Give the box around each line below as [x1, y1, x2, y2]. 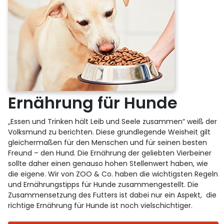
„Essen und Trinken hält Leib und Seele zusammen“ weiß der [8, 116, 217, 126]
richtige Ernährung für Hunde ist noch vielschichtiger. [8, 200, 193, 210]
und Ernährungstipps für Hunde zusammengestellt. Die [8, 179, 199, 189]
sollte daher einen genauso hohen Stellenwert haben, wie [8, 158, 208, 168]
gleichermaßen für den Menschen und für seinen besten [8, 137, 207, 147]
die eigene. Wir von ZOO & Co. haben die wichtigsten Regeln [8, 168, 218, 179]
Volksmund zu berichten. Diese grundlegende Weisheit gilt [8, 126, 211, 137]
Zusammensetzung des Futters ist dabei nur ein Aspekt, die [8, 189, 217, 200]
